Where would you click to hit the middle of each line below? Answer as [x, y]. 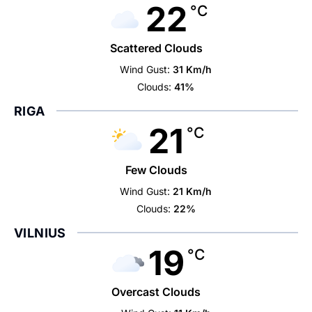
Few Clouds [156, 170]
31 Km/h [193, 69]
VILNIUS [40, 233]
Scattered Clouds [156, 48]
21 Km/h [193, 191]
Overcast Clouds [156, 292]
